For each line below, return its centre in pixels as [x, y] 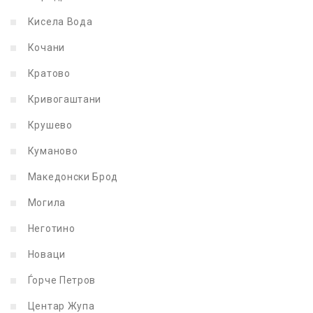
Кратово [48, 73]
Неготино [50, 228]
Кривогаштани [64, 99]
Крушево [49, 125]
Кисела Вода [59, 21]
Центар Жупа [60, 306]
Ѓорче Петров [61, 280]
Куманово [52, 151]
